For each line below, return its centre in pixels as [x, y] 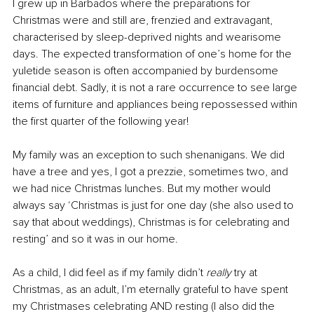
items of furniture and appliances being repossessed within [156, 105]
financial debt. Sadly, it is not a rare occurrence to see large [156, 88]
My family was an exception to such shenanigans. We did [150, 155]
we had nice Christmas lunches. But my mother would [143, 189]
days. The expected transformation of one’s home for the [153, 54]
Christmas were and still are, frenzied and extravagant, [144, 21]
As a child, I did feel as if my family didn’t [109, 273]
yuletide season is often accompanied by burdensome [147, 71]
